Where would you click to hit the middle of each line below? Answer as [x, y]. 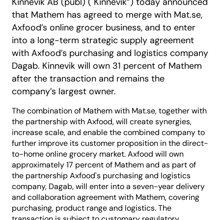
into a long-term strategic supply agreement [103, 40]
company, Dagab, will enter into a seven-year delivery [108, 186]
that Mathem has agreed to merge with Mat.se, [107, 15]
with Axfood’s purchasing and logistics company [110, 53]
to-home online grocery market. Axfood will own [98, 154]
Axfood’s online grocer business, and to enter [104, 27]
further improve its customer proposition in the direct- [110, 143]
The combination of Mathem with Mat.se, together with [109, 111]
